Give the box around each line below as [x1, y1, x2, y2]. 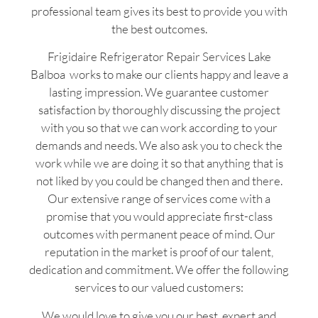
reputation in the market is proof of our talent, [45, 244, 273, 260]
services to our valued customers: [75, 280, 243, 295]
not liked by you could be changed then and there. [35, 173, 283, 189]
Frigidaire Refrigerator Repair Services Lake [47, 49, 271, 65]
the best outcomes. [111, 21, 207, 36]
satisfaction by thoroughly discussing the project [38, 102, 280, 118]
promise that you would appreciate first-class [45, 209, 273, 224]
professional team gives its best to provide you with [31, 3, 287, 18]
